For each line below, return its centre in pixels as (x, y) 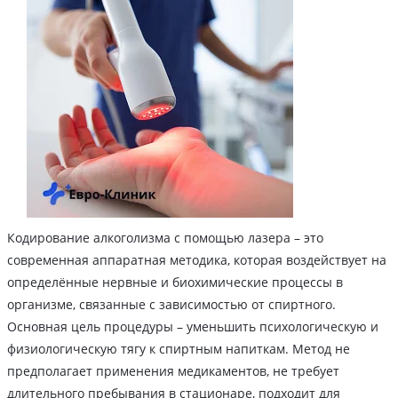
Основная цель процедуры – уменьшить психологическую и (193, 327)
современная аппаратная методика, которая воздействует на (197, 260)
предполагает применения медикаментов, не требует (173, 371)
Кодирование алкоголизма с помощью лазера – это (165, 238)
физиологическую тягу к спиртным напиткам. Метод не (179, 349)
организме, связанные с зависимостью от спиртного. (171, 305)
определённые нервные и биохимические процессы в (175, 283)
